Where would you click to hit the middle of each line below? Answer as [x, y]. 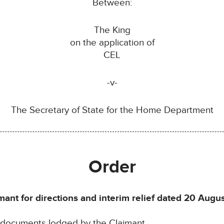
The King [112, 30]
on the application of [112, 43]
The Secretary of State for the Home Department [112, 110]
